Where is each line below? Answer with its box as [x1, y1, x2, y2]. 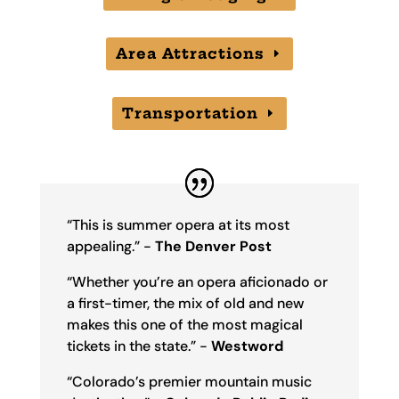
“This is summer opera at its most [66, 216, 289, 235]
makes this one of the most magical [66, 315, 303, 335]
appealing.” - [66, 237, 155, 256]
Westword [210, 337, 283, 356]
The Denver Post [154, 237, 272, 256]
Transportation [122, 103, 259, 122]
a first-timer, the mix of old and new [66, 294, 305, 313]
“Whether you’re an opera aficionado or [66, 273, 328, 292]
